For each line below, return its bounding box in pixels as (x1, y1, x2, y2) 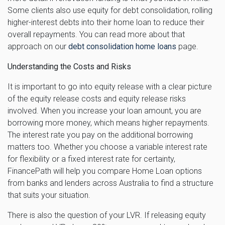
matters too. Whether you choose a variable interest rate (8, 142, 207, 152)
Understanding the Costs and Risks (8, 61, 131, 71)
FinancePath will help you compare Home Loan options (8, 166, 202, 176)
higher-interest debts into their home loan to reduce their (8, 17, 204, 27)
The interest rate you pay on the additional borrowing (8, 130, 193, 140)
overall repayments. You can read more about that (8, 29, 185, 39)
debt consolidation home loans (68, 41, 176, 51)
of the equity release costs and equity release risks (8, 93, 186, 103)
